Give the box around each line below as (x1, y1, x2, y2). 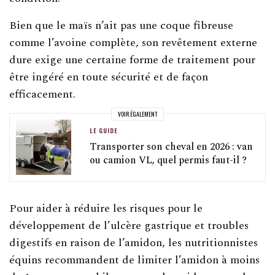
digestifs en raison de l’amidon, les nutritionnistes (9, 234, 258, 251)
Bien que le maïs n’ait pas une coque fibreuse (9, 17, 234, 34)
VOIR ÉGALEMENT (118, 109, 157, 119)
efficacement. (9, 85, 76, 103)
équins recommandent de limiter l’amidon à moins (9, 251, 260, 268)
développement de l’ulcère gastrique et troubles (9, 217, 249, 234)
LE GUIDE (90, 125, 118, 135)
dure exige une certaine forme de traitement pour (9, 51, 256, 68)
